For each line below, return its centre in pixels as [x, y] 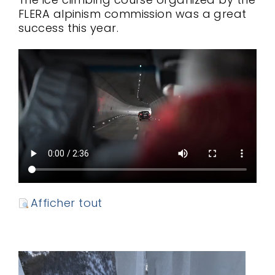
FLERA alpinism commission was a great [133, 14]
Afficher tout [67, 203]
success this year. [69, 28]
